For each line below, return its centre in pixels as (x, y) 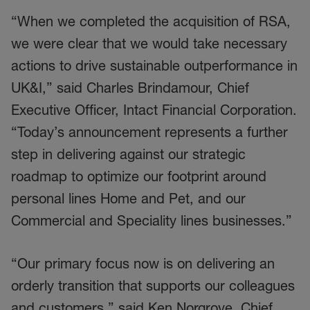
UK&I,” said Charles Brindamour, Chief (130, 88)
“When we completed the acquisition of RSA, (151, 21)
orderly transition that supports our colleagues (153, 286)
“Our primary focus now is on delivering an (143, 264)
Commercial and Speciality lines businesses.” (152, 221)
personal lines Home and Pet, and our (128, 199)
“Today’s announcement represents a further (149, 132)
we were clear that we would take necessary (149, 44)
